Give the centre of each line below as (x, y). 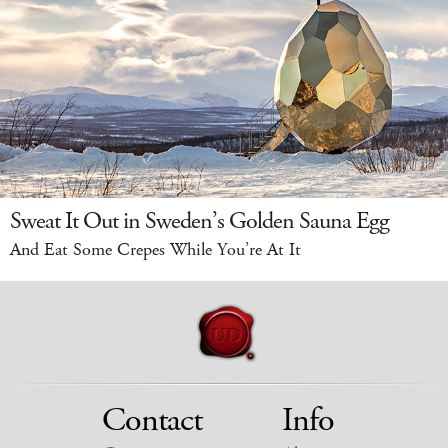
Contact (151, 421)
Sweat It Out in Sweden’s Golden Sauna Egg (199, 221)
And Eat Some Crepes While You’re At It (155, 250)
